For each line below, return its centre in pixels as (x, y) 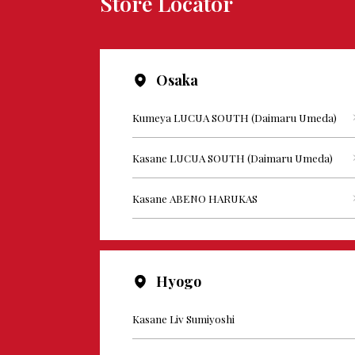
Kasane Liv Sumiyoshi (183, 319)
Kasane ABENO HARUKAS (195, 198)
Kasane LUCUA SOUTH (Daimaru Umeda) (232, 158)
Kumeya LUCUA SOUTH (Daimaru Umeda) (234, 118)
